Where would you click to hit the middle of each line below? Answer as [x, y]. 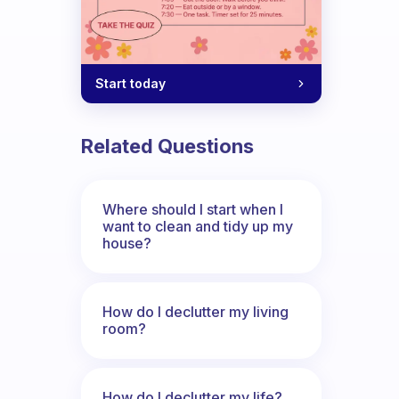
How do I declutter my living [195, 311]
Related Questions [167, 146]
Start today [130, 83]
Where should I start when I [193, 209]
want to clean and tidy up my [198, 226]
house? [127, 243]
